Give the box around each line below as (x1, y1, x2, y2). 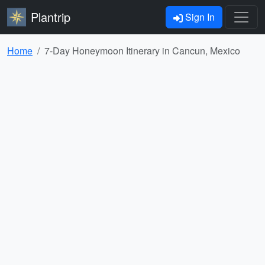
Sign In (183, 10, 215, 24)
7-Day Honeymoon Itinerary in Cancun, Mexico (44, 44, 240, 57)
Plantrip (31, 8, 70, 25)
